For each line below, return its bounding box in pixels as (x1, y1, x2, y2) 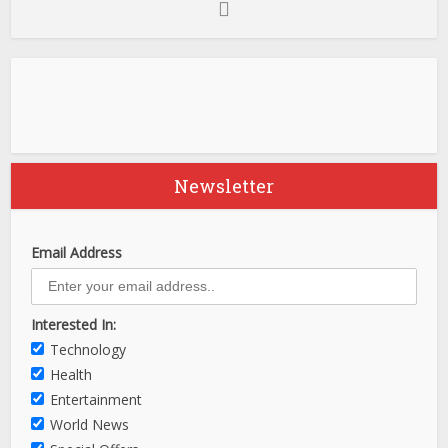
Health (50, 365, 93, 385)
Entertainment (50, 390, 143, 410)
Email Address (31, 243, 123, 263)
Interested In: (31, 315, 117, 335)
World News (50, 415, 130, 435)
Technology (50, 340, 127, 360)
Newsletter (174, 174, 274, 199)
